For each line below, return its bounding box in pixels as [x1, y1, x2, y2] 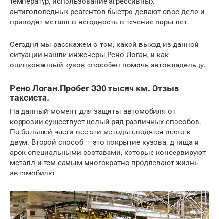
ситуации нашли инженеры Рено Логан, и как [10, 50, 169, 60]
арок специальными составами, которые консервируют [10, 148, 206, 157]
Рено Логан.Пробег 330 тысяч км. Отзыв [10, 83, 179, 94]
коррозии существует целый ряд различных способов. [10, 117, 201, 127]
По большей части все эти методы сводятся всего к [10, 128, 191, 137]
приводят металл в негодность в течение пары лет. [10, 18, 189, 27]
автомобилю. [10, 169, 56, 178]
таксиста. [10, 92, 49, 103]
